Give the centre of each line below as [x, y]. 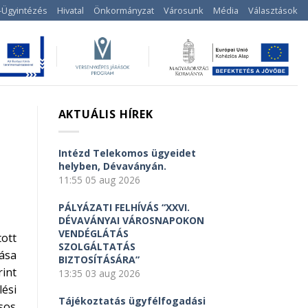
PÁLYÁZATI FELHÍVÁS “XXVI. [124, 207]
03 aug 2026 [112, 273]
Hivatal [70, 10]
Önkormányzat [124, 10]
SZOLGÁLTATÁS [97, 246]
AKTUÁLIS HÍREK [106, 114]
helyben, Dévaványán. [112, 166]
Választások [273, 10]
